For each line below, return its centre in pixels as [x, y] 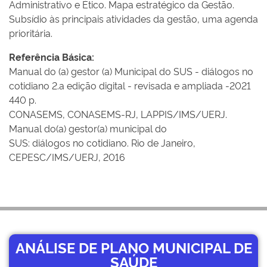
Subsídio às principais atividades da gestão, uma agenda [133, 18]
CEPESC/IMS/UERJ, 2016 [67, 157]
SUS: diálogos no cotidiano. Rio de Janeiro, [102, 142]
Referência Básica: [52, 57]
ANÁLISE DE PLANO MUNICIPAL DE [133, 247]
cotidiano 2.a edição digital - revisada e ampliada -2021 [130, 85]
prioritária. [31, 33]
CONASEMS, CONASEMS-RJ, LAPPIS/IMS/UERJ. [118, 114]
